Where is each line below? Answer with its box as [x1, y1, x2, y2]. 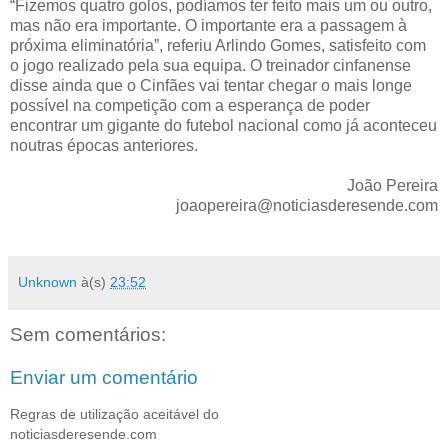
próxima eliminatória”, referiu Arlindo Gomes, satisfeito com [10, 36, 426, 54]
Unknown [18, 273, 77, 290]
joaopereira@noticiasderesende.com [176, 196, 438, 214]
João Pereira [347, 176, 438, 194]
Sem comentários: [10, 323, 166, 345]
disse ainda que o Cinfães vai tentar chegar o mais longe [10, 76, 412, 94]
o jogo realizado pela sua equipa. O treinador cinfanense [10, 56, 411, 74]
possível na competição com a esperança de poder [10, 96, 370, 114]
